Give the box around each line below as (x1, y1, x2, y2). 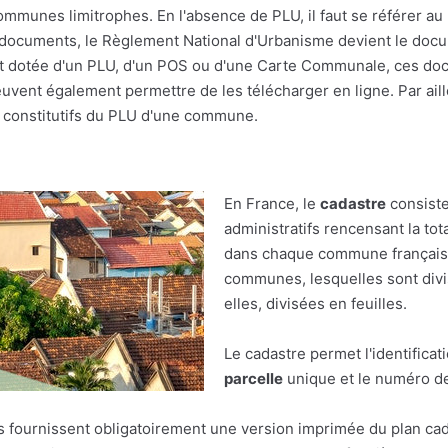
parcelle (224, 369, 283, 389)
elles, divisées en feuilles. (224, 294, 407, 314)
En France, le (224, 194, 320, 214)
